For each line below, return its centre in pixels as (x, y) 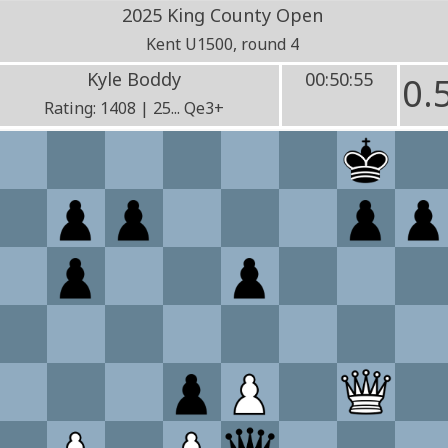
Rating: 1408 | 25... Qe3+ (134, 108)
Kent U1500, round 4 (223, 44)
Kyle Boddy (134, 79)
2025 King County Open (223, 15)
